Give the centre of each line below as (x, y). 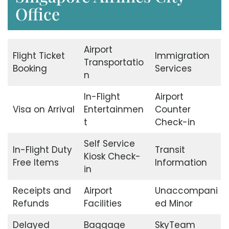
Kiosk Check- (112, 157)
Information (181, 163)
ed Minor (174, 204)
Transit (170, 150)
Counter (173, 110)
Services (173, 69)
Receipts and (42, 191)
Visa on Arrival (43, 110)
